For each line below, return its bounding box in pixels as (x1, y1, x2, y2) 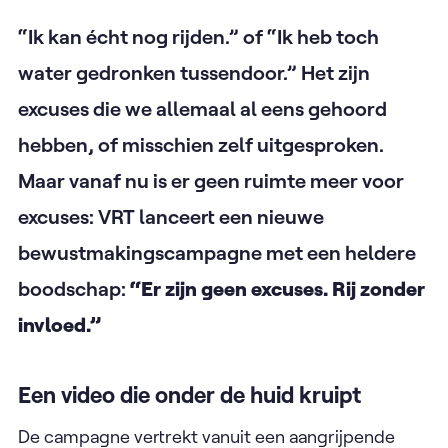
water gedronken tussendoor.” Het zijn (18, 60, 370, 85)
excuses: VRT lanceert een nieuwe (18, 204, 324, 229)
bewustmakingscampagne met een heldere (18, 240, 416, 265)
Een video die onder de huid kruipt (18, 380, 366, 409)
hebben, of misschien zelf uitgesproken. (18, 132, 384, 157)
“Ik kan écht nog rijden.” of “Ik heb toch (18, 24, 379, 49)
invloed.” (18, 312, 101, 337)
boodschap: (18, 276, 130, 301)
